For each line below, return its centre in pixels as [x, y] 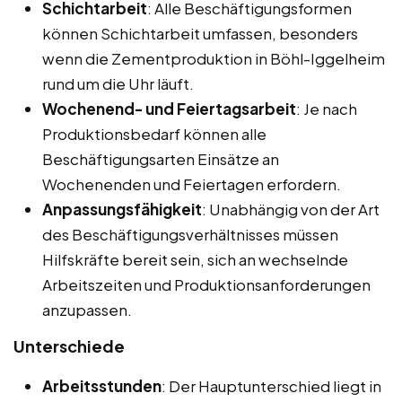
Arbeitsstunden [102, 385]
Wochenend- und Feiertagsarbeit [169, 108]
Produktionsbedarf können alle [154, 133]
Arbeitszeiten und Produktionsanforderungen [206, 284]
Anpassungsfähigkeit [122, 209]
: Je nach [327, 108]
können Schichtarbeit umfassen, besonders [200, 33]
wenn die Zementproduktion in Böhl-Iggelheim [214, 58]
